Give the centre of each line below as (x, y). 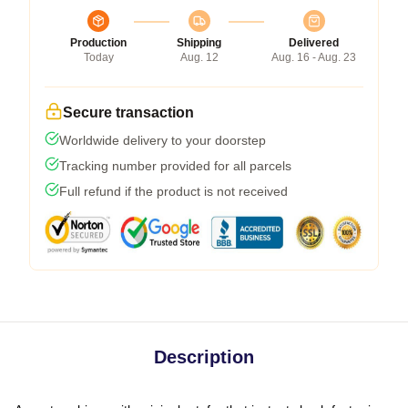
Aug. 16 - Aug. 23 (314, 58)
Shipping (199, 43)
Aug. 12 (199, 58)
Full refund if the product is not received (173, 192)
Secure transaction (128, 113)
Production (98, 43)
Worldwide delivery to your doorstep (163, 141)
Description (204, 357)
